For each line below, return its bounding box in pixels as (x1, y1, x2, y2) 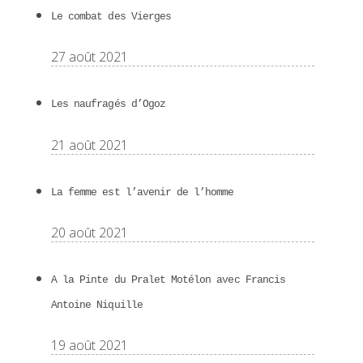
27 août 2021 (51, 48, 128, 66)
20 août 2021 (51, 224, 128, 241)
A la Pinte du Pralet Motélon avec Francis (51, 274, 285, 287)
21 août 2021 (51, 135, 128, 154)
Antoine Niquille (51, 299, 143, 312)
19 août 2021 (51, 336, 128, 355)
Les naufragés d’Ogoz (51, 98, 165, 111)
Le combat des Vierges (51, 11, 172, 23)
